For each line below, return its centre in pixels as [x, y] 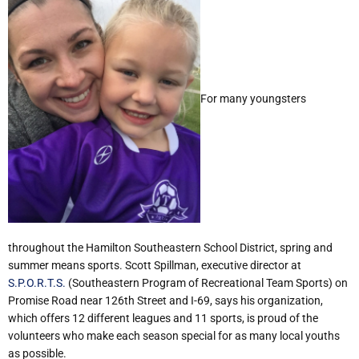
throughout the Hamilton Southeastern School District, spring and [170, 247]
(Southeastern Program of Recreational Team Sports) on [207, 282]
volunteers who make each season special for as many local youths [174, 335]
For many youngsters [253, 99]
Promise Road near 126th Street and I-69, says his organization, [165, 300]
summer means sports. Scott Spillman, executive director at [155, 265]
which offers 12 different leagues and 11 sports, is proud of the [163, 318]
